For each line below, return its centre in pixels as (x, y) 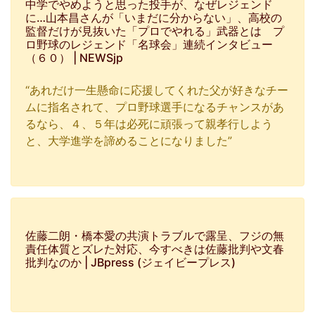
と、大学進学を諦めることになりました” (129, 141)
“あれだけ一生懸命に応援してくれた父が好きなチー (157, 90)
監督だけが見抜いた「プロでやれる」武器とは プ (155, 31)
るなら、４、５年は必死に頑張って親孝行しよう (149, 124)
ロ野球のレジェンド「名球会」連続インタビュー (149, 44)
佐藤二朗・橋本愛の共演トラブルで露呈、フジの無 (155, 236)
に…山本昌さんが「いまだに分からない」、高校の (154, 18)
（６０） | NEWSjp (74, 58)
